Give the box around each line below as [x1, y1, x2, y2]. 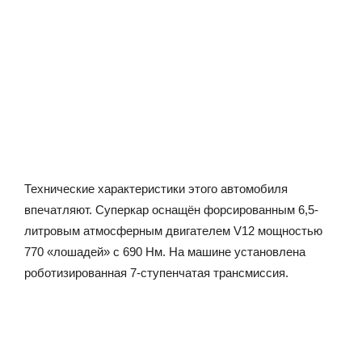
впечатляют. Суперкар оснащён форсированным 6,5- [24, 202, 318, 217]
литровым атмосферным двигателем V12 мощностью [24, 223, 322, 238]
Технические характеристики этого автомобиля [24, 181, 288, 196]
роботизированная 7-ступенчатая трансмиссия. [24, 265, 288, 280]
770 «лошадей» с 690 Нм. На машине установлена [24, 244, 305, 259]
